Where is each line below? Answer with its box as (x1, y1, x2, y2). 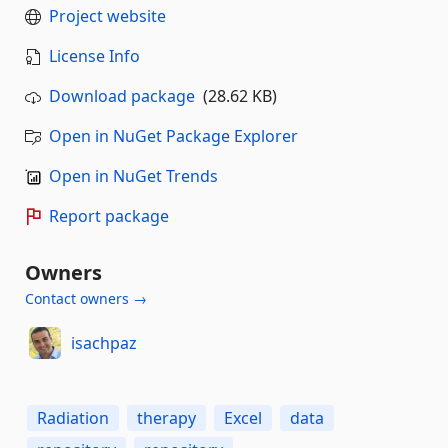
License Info (49, 45, 140, 67)
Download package (49, 85, 195, 107)
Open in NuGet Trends (49, 165, 218, 187)
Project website (49, 5, 166, 27)
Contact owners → (25, 289, 147, 308)
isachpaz (70, 331, 137, 354)
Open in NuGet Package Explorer (49, 125, 298, 147)
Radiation (37, 407, 109, 429)
